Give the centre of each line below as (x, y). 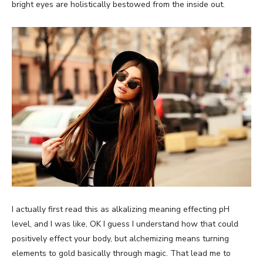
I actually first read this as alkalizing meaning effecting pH (121, 209)
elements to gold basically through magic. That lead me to (121, 253)
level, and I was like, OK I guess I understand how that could (125, 224)
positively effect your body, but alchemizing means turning (120, 238)
